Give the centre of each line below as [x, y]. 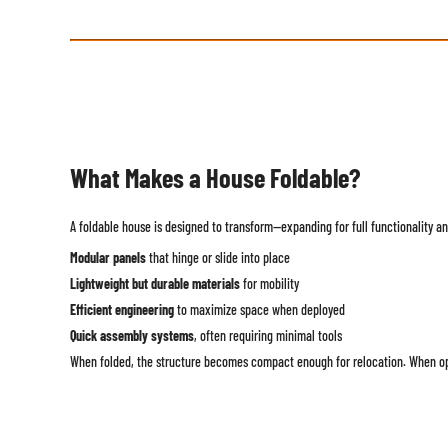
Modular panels [107, 257]
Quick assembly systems [131, 335]
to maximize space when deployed [259, 309]
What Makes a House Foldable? [214, 177]
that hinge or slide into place [217, 257]
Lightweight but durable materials [154, 283]
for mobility [269, 283]
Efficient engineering [121, 309]
